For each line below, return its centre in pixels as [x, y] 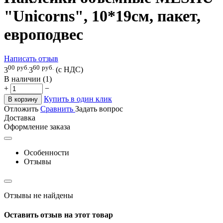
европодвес [44, 34]
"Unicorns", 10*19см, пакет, [102, 16]
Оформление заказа [37, 126]
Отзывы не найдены [39, 195]
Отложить [21, 109]
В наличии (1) [28, 79]
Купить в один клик [78, 99]
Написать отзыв [31, 59]
